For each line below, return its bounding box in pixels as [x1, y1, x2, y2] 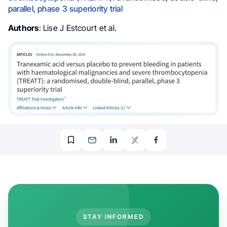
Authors [8, 23, 39, 33]
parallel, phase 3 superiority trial [8, 4, 123, 14]
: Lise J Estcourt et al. [39, 23, 117, 33]
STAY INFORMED [83, 213, 144, 221]
